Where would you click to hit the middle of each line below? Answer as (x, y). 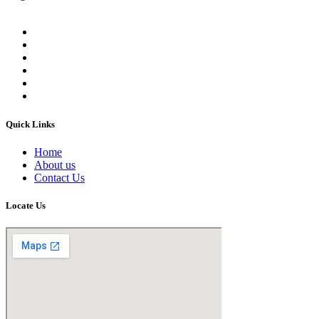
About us (55, 164)
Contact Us (59, 177)
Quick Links (30, 124)
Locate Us (26, 205)
